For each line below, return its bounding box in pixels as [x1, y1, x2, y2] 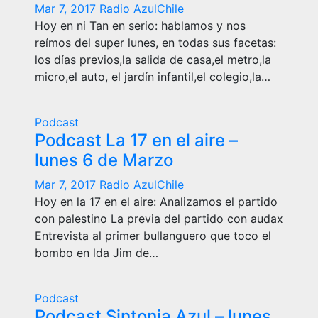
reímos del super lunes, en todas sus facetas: [35, 35, 276, 50]
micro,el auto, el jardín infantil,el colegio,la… [35, 70, 270, 84]
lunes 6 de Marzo [35, 150, 173, 170]
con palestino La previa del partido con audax [35, 212, 283, 226]
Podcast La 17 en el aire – [35, 130, 238, 150]
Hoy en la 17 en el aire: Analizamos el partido [35, 194, 278, 209]
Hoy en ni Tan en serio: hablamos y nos [35, 18, 246, 33]
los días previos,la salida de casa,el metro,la [35, 53, 271, 67]
